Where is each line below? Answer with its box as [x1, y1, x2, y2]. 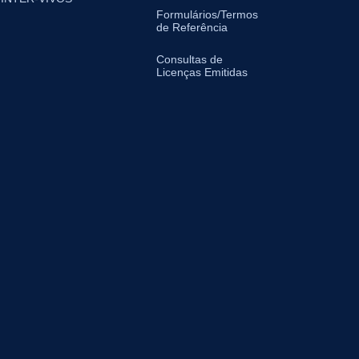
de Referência [155, 21, 228, 34]
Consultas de [155, 53, 223, 66]
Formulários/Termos [155, 8, 258, 21]
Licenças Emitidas [155, 66, 248, 79]
